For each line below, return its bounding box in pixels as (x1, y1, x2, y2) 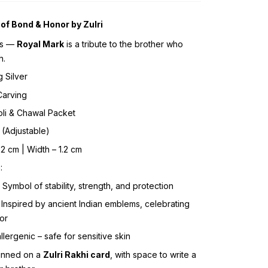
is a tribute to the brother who (64, 38, 183, 49)
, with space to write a (110, 249, 196, 260)
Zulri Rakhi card (43, 249, 110, 260)
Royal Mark (17, 38, 64, 49)
